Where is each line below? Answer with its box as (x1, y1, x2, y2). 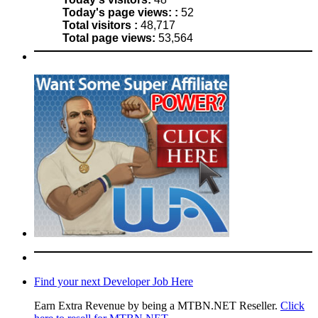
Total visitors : (62, 18, 141, 31)
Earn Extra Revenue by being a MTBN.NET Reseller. (34, 300, 280, 312)
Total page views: (62, 31, 158, 44)
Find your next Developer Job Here (34, 275, 193, 288)
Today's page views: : (62, 6, 181, 18)
